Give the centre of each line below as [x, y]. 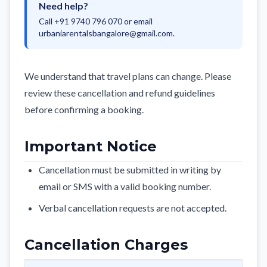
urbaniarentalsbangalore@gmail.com [106, 33]
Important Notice [91, 146]
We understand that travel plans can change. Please [128, 76]
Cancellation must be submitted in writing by [130, 170]
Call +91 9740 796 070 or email [96, 21]
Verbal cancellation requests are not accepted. [133, 208]
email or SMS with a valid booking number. [125, 186]
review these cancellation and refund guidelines [120, 93]
